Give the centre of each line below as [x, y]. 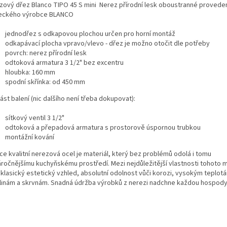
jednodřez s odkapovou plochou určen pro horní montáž [90, 34]
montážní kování [30, 137]
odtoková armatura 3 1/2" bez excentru [64, 63]
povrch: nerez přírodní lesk [46, 53]
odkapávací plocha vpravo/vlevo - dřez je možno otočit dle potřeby [107, 43]
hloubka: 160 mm [30, 72]
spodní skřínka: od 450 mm [45, 82]
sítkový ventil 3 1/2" [35, 118]
